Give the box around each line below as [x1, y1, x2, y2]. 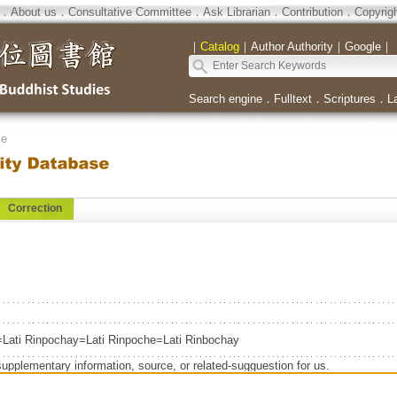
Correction [7, 202, 62, 214]
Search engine [188, 92, 262, 105]
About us [10, 5, 57, 19]
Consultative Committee [67, 5, 191, 19]
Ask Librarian [202, 5, 270, 19]
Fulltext [273, 92, 312, 105]
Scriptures [323, 92, 376, 105]
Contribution [281, 5, 343, 19]
